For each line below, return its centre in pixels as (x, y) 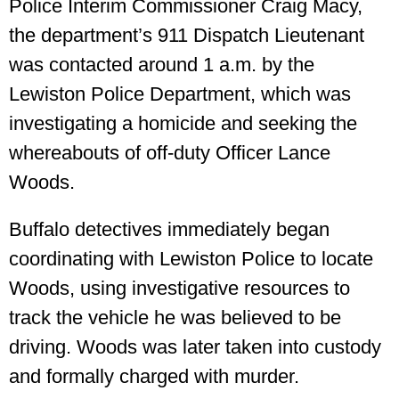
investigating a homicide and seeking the (183, 123)
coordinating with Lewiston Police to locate (191, 258)
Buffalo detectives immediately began (169, 229)
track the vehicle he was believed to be (175, 317)
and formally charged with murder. (154, 376)
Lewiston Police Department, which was (180, 94)
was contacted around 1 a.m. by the (162, 64)
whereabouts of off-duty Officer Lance (170, 152)
